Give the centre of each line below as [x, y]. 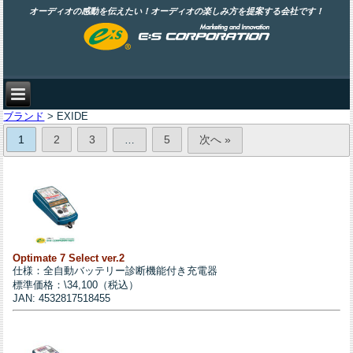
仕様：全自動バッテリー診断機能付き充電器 [115, 271]
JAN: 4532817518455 [62, 299]
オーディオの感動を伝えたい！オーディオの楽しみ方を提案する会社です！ [176, 11]
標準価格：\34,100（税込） [76, 285]
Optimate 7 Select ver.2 [69, 258]
